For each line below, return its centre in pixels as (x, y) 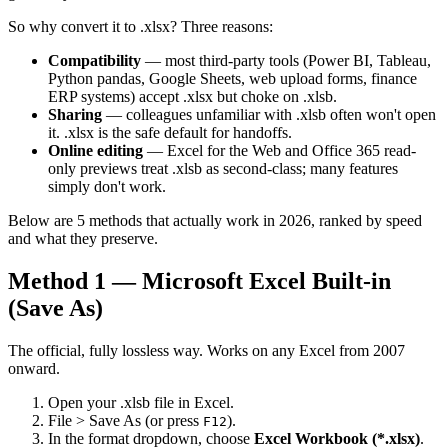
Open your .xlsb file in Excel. (141, 402)
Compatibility (94, 61)
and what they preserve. (83, 239)
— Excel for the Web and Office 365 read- (279, 151)
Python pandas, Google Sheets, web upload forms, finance (232, 79)
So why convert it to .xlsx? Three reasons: (140, 27)
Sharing (75, 115)
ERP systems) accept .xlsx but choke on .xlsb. (192, 97)
